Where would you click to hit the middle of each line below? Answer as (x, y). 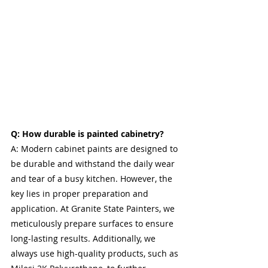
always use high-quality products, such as (96, 254)
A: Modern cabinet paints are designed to (95, 149)
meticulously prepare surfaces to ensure (93, 224)
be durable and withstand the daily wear (94, 164)
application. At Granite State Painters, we (94, 209)
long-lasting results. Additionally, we (84, 239)
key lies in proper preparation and (81, 194)
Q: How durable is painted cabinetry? (87, 134)
